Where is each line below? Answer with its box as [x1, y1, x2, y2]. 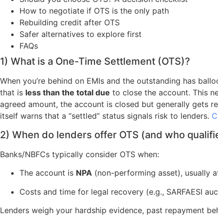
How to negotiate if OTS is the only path [19, 6, 169, 16]
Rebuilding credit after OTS [19, 18, 120, 28]
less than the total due [25, 88, 110, 98]
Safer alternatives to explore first [19, 29, 142, 39]
